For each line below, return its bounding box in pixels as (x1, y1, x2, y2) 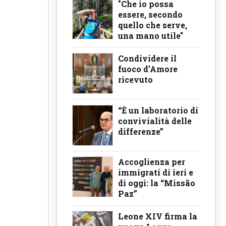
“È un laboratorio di (118, 104, 198, 116)
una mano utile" (118, 30, 183, 41)
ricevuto (118, 74, 153, 85)
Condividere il (118, 52, 177, 64)
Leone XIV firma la (118, 211, 197, 222)
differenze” (118, 126, 163, 137)
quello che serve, (118, 20, 187, 31)
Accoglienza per (118, 156, 185, 167)
